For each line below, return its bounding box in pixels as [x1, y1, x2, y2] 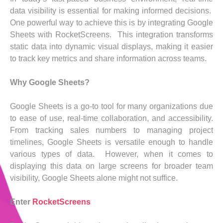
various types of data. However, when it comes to [10, 149, 213, 158]
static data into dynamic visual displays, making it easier [10, 42, 213, 51]
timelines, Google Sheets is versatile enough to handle [10, 137, 213, 146]
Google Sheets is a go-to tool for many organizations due [10, 102, 213, 111]
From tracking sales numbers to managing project [10, 125, 213, 134]
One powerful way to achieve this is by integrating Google [10, 18, 213, 27]
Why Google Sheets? [10, 78, 90, 87]
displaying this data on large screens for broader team [10, 161, 213, 170]
